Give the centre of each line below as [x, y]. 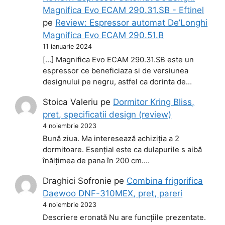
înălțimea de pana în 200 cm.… [96, 161]
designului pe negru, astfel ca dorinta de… [118, 82]
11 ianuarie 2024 [68, 47]
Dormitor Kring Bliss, [154, 102]
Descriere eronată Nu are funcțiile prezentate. [125, 218]
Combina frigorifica [165, 181]
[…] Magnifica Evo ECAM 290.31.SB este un [119, 60]
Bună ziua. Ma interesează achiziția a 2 [111, 139]
